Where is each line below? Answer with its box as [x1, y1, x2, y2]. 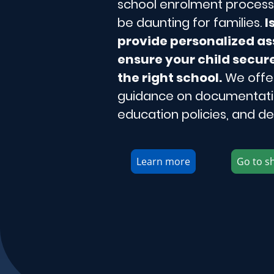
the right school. [117, 68, 222, 86]
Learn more [136, 154, 190, 168]
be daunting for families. [117, 13, 265, 31]
